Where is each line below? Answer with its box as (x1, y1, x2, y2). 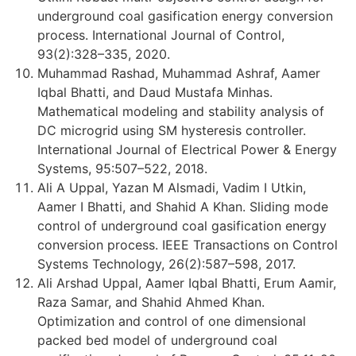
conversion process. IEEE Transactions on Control (37, 236, 338, 253)
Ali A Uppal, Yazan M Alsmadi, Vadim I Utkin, (37, 179, 306, 195)
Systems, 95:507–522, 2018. (37, 160, 207, 176)
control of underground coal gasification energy (37, 217, 327, 234)
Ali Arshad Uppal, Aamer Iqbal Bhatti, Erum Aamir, (37, 274, 336, 291)
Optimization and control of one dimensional (37, 312, 306, 329)
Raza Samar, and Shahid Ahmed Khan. (37, 293, 265, 310)
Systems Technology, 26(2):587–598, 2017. (37, 255, 296, 272)
